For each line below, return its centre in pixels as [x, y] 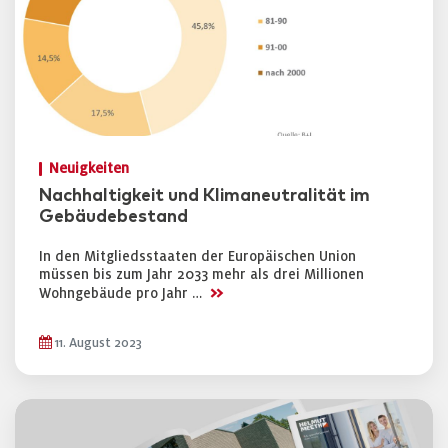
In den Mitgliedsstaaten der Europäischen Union [197, 256]
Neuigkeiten [89, 168]
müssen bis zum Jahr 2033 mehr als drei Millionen [201, 274]
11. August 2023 [97, 343]
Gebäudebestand [113, 217]
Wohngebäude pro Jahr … [122, 293]
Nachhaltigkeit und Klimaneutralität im [204, 196]
